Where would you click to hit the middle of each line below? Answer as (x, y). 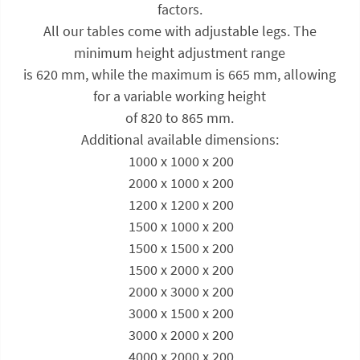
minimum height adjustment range (180, 52)
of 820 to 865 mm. (180, 117)
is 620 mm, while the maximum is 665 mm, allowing (180, 74)
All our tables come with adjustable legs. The (180, 31)
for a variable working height (180, 96)
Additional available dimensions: (180, 139)
